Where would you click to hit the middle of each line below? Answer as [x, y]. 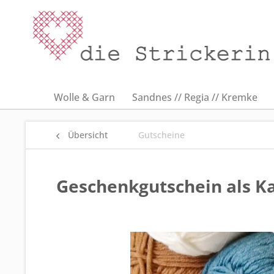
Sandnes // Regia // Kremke [195, 97]
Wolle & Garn [84, 97]
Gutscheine [161, 135]
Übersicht [88, 135]
